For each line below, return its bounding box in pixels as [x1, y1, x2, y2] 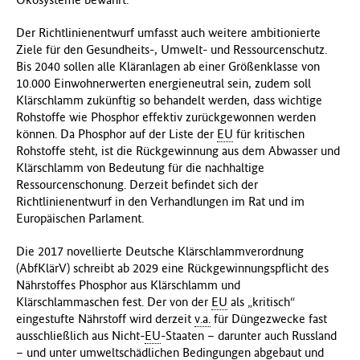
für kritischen [233, 125, 305, 141]
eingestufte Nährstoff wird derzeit [16, 310, 194, 326]
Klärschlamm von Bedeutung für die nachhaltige [16, 159, 264, 175]
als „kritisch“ [227, 293, 295, 309]
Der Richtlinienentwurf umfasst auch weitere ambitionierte [16, 24, 321, 40]
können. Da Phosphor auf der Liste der [16, 125, 217, 141]
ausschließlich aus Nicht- [16, 327, 145, 343]
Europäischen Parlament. [16, 210, 144, 226]
